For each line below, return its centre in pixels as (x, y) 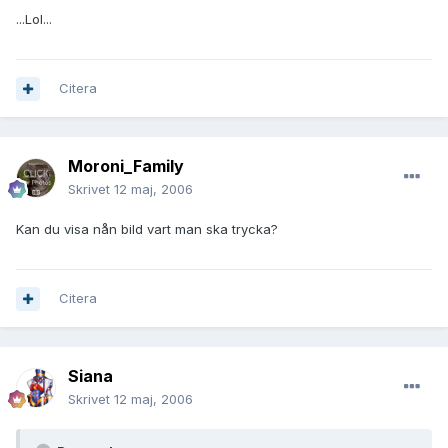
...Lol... (34, 19)
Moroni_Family (126, 166)
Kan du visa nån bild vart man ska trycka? (147, 229)
